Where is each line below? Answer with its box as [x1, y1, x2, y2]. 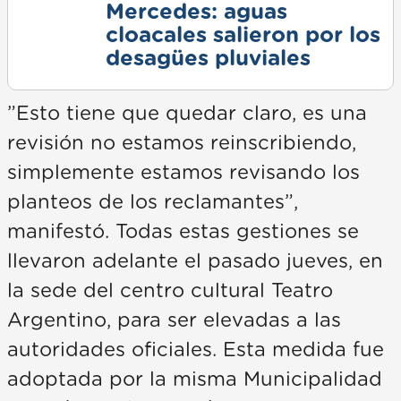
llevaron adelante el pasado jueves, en [7, 252, 383, 272]
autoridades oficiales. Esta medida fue [7, 340, 384, 361]
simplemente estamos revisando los [7, 163, 360, 183]
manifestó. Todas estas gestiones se [7, 222, 359, 243]
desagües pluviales [105, 48, 311, 71]
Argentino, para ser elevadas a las [7, 311, 341, 331]
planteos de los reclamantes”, [7, 192, 298, 213]
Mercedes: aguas [105, 2, 287, 24]
